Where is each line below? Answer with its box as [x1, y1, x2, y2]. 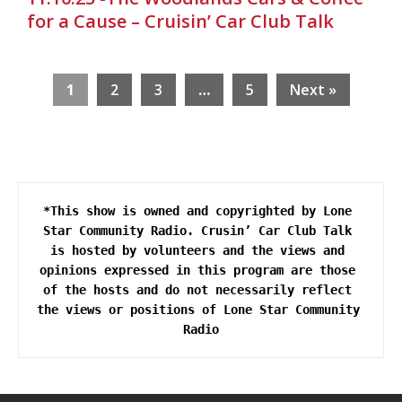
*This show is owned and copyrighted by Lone [43, 203, 352, 218]
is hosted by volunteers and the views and [50, 242, 345, 258]
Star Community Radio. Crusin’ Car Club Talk [43, 223, 352, 238]
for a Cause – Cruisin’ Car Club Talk [27, 8, 334, 33]
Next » [289, 79, 336, 100]
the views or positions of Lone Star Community [37, 301, 360, 317]
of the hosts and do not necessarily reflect [43, 282, 352, 297]
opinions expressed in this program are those [39, 262, 355, 277]
